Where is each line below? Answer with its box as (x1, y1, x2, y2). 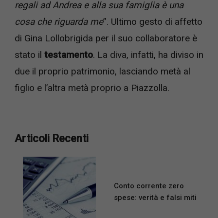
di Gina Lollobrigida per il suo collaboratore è (15, 33, 197, 44)
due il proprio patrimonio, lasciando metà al (15, 66, 190, 77)
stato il (15, 49, 44, 61)
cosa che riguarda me (15, 16, 103, 28)
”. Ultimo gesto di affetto (103, 16, 202, 28)
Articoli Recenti (15, 132, 89, 145)
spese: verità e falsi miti (114, 193, 197, 202)
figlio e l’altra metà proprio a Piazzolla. (15, 82, 169, 94)
